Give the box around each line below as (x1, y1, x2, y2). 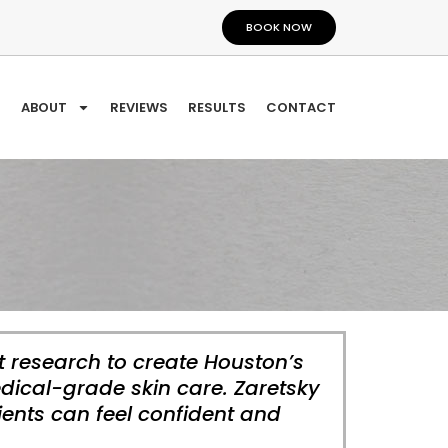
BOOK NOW (246, 19, 312, 35)
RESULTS (188, 97, 246, 117)
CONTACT (266, 97, 336, 117)
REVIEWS (110, 97, 168, 117)
